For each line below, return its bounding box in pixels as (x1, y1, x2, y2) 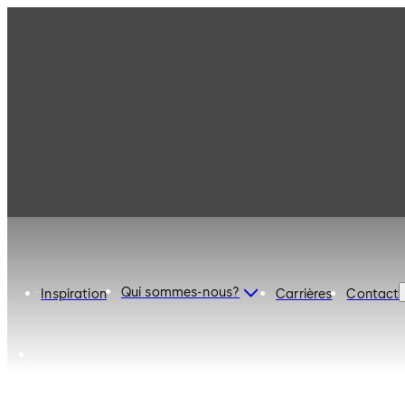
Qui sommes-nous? (120, 284, 240, 300)
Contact (346, 286, 400, 302)
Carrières (276, 286, 333, 302)
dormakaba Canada (7, 20, 287, 55)
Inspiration (41, 286, 107, 302)
